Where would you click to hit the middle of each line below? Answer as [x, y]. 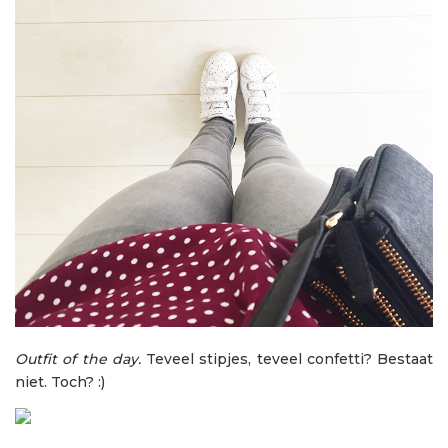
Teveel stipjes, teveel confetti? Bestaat [286, 358]
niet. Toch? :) [60, 381]
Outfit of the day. [78, 358]
